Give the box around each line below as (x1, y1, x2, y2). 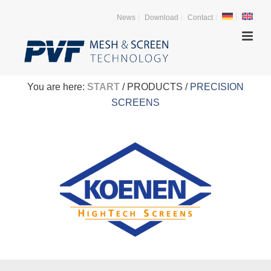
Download (145, 13, 178, 22)
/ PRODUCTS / (120, 82, 190, 92)
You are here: (27, 82, 87, 92)
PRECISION (190, 82, 244, 92)
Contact (188, 13, 213, 22)
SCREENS (111, 97, 160, 108)
